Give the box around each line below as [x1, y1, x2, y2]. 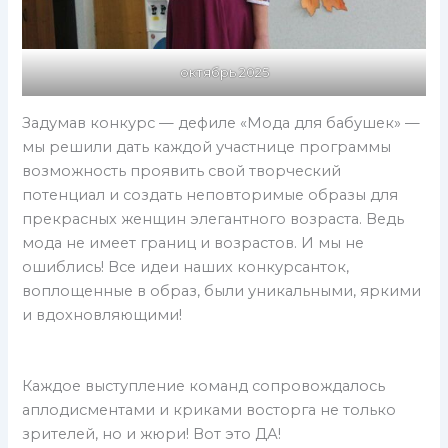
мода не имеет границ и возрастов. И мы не [22, 233, 365, 252]
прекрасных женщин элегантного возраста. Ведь [22, 209, 405, 228]
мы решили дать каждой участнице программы [22, 137, 392, 156]
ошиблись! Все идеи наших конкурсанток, [22, 257, 350, 276]
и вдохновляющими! [22, 305, 183, 324]
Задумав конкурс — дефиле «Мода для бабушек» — [22, 113, 421, 132]
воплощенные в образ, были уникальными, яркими [22, 281, 422, 300]
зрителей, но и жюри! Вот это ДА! [22, 425, 282, 444]
